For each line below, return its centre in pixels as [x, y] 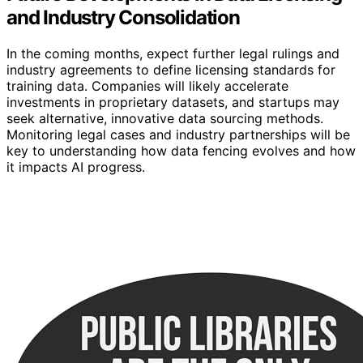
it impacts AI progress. [76, 167]
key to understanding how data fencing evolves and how [181, 151]
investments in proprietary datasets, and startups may [173, 102]
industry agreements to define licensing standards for [171, 70]
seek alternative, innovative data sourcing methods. [165, 119]
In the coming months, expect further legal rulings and [173, 54]
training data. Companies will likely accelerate [147, 86]
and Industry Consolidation [123, 18]
